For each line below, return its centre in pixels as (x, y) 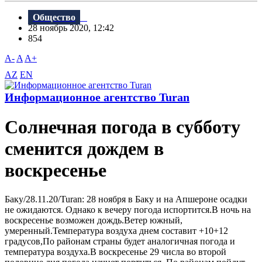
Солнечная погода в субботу (123, 127)
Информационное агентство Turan (97, 97)
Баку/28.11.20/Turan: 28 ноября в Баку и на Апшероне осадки (126, 199)
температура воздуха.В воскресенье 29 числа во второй (116, 251)
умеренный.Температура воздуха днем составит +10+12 (116, 230)
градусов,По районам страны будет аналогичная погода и (120, 241)
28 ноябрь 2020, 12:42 (75, 28)
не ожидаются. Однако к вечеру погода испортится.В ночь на (128, 209)
